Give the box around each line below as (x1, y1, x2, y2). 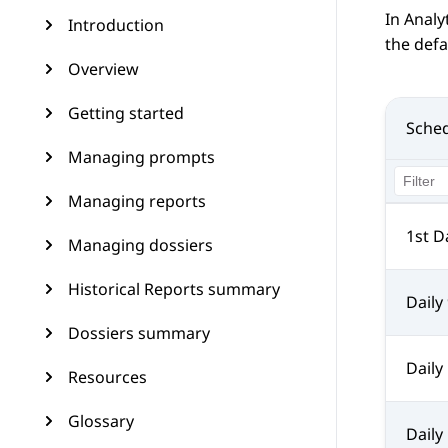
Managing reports (68, 190, 206, 212)
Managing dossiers (68, 234, 213, 256)
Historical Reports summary (68, 278, 280, 300)
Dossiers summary (68, 322, 210, 344)
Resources (68, 366, 147, 388)
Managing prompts (68, 146, 215, 168)
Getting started (68, 102, 184, 124)
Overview (68, 58, 139, 80)
